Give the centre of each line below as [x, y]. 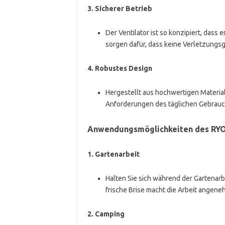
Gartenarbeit [117, 154]
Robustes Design [123, 68]
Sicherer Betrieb [123, 8]
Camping [109, 214]
